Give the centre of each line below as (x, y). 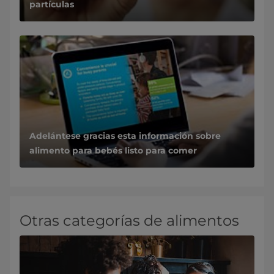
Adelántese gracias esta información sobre (125, 136)
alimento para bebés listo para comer (113, 151)
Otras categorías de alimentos (129, 221)
